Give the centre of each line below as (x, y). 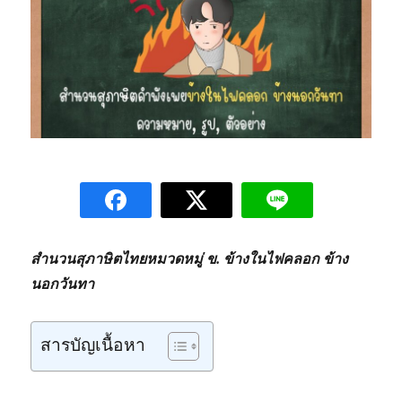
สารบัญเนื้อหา (93, 344)
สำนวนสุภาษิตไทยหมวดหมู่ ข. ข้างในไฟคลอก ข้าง (190, 258)
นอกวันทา (63, 283)
